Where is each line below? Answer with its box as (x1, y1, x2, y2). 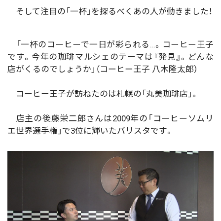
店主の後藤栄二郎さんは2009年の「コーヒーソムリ (7, 113, 214, 123)
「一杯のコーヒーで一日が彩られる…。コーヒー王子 (7, 39, 214, 49)
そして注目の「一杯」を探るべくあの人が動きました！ (7, 6, 213, 16)
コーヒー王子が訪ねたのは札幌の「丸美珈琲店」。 (7, 88, 199, 99)
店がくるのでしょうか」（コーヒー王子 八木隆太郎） (7, 64, 198, 74)
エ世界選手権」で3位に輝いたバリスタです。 (7, 125, 174, 136)
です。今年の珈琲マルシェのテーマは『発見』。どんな (7, 51, 214, 62)
